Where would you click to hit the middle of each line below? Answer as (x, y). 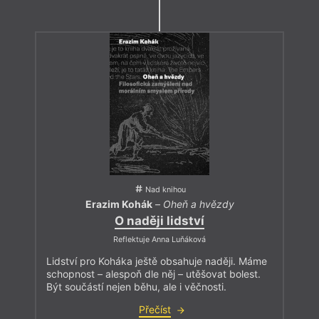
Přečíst (155, 310)
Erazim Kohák (119, 204)
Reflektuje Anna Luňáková (159, 240)
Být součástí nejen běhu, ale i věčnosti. (136, 287)
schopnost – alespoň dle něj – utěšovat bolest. (153, 274)
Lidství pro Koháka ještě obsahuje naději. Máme (157, 261)
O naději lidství (159, 221)
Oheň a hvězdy (198, 204)
